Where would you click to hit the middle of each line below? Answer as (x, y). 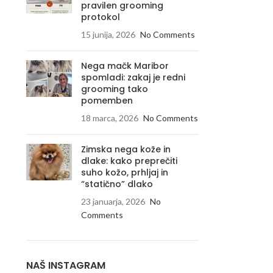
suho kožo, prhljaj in (124, 172)
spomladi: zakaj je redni (133, 77)
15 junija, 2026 (108, 34)
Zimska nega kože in (126, 149)
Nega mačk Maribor (125, 66)
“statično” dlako (117, 184)
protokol (100, 17)
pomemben (107, 101)
